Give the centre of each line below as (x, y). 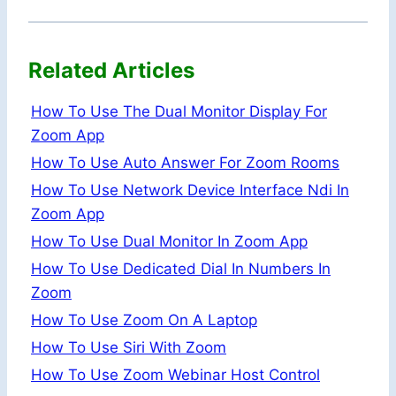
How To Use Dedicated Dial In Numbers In (181, 269)
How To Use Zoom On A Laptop (144, 320)
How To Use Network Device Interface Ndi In (190, 190)
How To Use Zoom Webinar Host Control (175, 375)
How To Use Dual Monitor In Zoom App (169, 242)
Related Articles (111, 71)
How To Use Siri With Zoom (129, 348)
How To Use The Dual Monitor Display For (179, 112)
